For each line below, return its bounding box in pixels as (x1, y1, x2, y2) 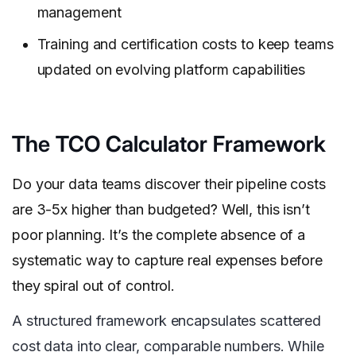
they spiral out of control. (12, 277, 179, 295)
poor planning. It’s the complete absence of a (12, 226, 306, 244)
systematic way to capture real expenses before (12, 252, 323, 269)
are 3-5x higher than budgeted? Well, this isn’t (12, 201, 310, 219)
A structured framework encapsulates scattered (12, 312, 322, 330)
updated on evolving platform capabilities (37, 61, 306, 79)
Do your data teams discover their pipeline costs (12, 176, 326, 193)
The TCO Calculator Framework (12, 130, 326, 158)
